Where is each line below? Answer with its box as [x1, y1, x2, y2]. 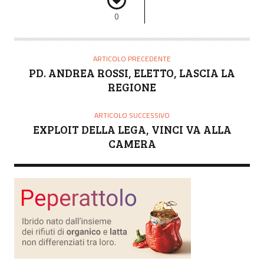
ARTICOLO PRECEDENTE [93, 52, 171, 64]
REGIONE [108, 79, 156, 94]
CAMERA [108, 136, 156, 151]
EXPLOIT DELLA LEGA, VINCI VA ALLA [32, 121, 232, 137]
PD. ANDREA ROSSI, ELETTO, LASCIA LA [29, 65, 235, 80]
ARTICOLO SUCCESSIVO [94, 109, 170, 121]
